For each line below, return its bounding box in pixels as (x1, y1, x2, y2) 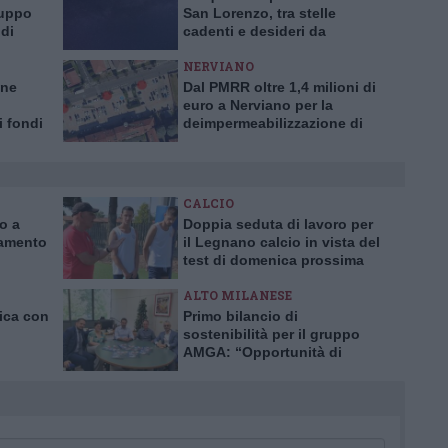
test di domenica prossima (183, 252, 364, 268)
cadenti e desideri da (183, 23, 326, 39)
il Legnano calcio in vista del (183, 234, 380, 250)
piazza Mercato (183, 133, 285, 149)
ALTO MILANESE (183, 287, 292, 303)
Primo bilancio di (183, 308, 298, 324)
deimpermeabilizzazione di (183, 115, 363, 131)
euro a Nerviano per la (183, 97, 333, 113)
